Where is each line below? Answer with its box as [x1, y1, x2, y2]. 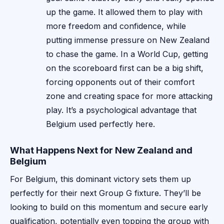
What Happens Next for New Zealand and [10, 145, 192, 156]
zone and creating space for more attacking [46, 91, 212, 101]
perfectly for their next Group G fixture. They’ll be [10, 188, 201, 198]
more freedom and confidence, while [46, 21, 186, 31]
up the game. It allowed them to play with [46, 7, 202, 17]
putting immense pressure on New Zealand [46, 35, 209, 45]
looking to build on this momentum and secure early [10, 202, 208, 212]
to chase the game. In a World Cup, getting [46, 49, 208, 59]
